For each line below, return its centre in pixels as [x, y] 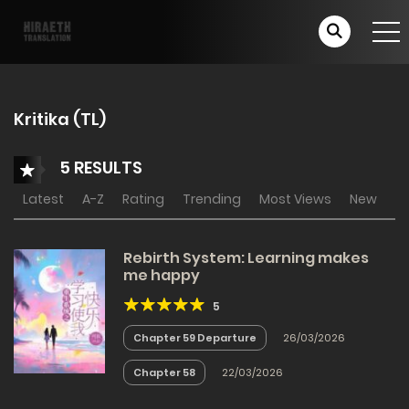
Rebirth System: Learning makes [246, 258]
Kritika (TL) [60, 119]
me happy [162, 275]
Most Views [295, 199]
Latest [43, 199]
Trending [212, 199]
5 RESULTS [99, 167]
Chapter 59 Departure [195, 338]
